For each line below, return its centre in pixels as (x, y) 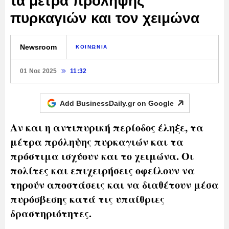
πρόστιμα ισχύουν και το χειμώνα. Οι (102, 156)
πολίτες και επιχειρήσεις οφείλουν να (102, 170)
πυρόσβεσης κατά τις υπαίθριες (87, 199)
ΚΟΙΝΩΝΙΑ (92, 47)
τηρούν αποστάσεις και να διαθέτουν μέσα (114, 185)
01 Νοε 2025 (39, 71)
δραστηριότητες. (51, 213)
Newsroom (38, 47)
